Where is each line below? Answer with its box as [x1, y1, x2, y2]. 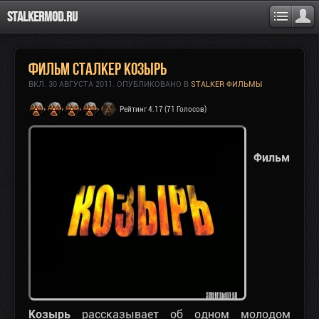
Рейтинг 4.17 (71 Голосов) [120, 105, 206, 113]
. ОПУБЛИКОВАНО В [113, 80, 191, 89]
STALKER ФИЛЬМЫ [191, 80, 262, 89]
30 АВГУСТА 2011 [48, 80, 113, 89]
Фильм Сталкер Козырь [28, 59, 167, 78]
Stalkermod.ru [7, 9, 78, 24]
